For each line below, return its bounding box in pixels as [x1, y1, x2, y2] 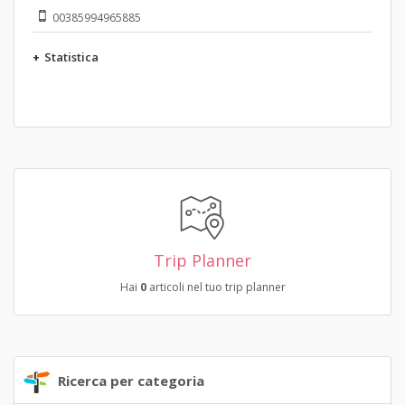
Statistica [44, 49, 99, 66]
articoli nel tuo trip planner [146, 279, 286, 296]
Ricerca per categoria [58, 372, 204, 391]
